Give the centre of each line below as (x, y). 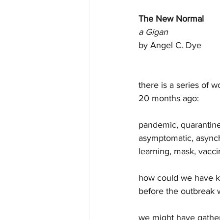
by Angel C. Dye (171, 45)
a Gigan (153, 32)
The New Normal (171, 19)
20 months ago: (169, 98)
